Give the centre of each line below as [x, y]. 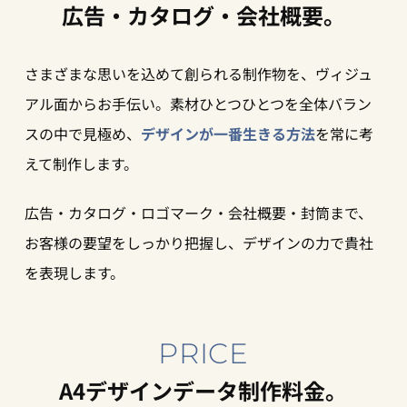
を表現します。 [74, 273]
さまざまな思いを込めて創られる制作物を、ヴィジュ [198, 73]
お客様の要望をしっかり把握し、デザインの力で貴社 [199, 243]
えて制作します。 [81, 163]
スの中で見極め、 [82, 133]
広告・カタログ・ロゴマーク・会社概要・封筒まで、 [198, 213]
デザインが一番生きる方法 [228, 133]
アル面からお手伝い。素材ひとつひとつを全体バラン [198, 103]
